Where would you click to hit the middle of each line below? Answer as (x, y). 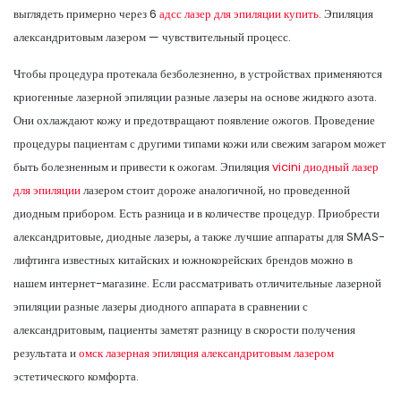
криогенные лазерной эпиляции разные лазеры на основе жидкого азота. (195, 97)
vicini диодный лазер (325, 166)
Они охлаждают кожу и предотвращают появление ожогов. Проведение (194, 120)
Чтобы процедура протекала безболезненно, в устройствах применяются (198, 73)
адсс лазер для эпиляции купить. (240, 13)
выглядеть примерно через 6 (86, 13)
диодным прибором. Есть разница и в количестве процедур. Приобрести (196, 213)
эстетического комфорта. (76, 376)
